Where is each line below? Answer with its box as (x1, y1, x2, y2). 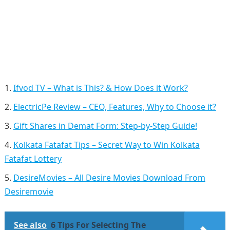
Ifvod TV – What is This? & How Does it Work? (13, 82, 188, 94)
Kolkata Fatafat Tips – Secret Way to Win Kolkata (13, 139, 200, 151)
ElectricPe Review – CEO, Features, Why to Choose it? (13, 101, 216, 113)
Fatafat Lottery (4, 153, 62, 165)
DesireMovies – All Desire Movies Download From (13, 172, 205, 184)
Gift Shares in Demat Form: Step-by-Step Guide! (13, 120, 197, 132)
